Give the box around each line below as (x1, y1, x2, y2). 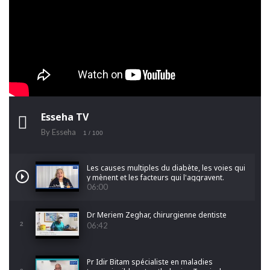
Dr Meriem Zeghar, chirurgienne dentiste (87, 210, 227, 221)
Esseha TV (41, 110, 89, 124)
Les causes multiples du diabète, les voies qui (87, 163, 245, 174)
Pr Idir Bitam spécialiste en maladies (87, 257, 213, 268)
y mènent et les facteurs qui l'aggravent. (87, 172, 224, 183)
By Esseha (41, 127, 76, 137)
